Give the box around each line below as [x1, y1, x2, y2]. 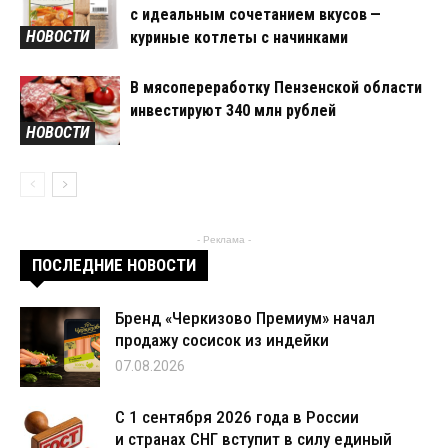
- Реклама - [197, 234, 251, 246]
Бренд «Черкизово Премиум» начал [115, 308, 375, 329]
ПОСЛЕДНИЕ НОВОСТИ [32, 255, 196, 276]
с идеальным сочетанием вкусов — [130, 5, 384, 25]
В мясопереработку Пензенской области [130, 78, 422, 98]
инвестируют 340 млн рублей [130, 101, 336, 121]
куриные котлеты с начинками [130, 28, 348, 48]
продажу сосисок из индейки [115, 330, 329, 351]
